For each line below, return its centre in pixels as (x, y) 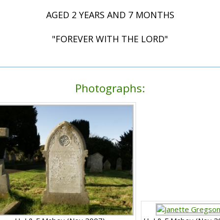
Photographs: (110, 88)
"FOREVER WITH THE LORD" (110, 39)
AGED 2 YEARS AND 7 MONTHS (110, 15)
